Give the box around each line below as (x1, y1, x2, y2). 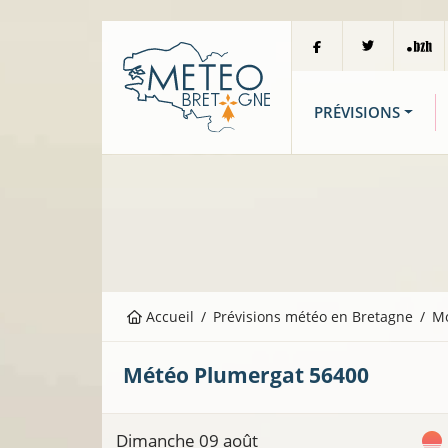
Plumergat (194, 361, 304, 390)
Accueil (142, 307, 195, 327)
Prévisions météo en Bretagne (213, 307, 414, 327)
